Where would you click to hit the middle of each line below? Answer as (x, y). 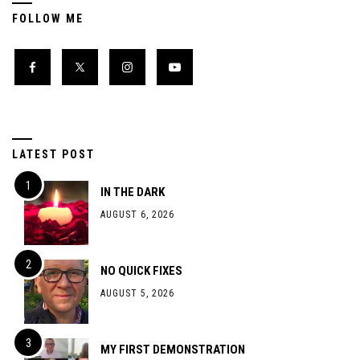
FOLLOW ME (48, 19)
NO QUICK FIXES (141, 271)
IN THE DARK (133, 192)
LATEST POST (53, 155)
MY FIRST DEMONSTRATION (173, 350)
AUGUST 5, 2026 (137, 294)
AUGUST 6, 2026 (137, 215)
